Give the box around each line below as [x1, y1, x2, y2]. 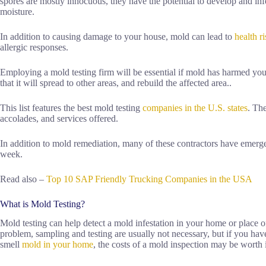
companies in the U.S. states [142, 102, 248, 113]
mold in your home [22, 239, 93, 250]
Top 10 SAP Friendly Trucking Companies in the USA [46, 173, 252, 184]
